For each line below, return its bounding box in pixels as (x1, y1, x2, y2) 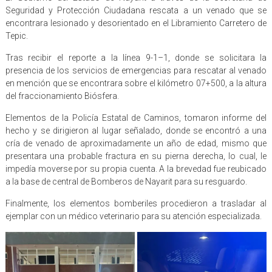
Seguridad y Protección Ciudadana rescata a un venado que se (5, 5, 267, 16)
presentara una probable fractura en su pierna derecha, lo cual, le (5, 151, 267, 161)
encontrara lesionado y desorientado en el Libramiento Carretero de (5, 18, 267, 29)
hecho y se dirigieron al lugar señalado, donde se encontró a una (5, 126, 267, 136)
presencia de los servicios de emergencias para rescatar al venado (5, 66, 267, 76)
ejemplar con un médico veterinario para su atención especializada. (5, 211, 262, 222)
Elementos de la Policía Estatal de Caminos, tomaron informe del (5, 113, 267, 123)
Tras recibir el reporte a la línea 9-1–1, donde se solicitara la (5, 53, 267, 63)
